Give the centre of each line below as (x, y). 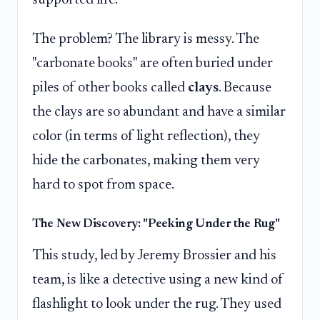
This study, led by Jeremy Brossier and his (154, 256)
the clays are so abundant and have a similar (159, 112)
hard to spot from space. (103, 185)
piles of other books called (110, 88)
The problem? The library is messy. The (146, 40)
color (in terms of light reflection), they (146, 137)
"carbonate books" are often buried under (152, 64)
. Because (245, 88)
